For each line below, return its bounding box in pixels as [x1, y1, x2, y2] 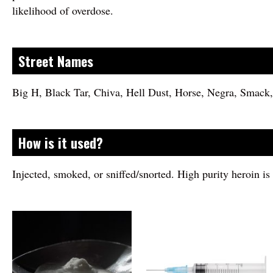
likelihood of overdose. [12, 3, 113, 18]
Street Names [18, 51, 93, 71]
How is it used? [18, 133, 103, 153]
